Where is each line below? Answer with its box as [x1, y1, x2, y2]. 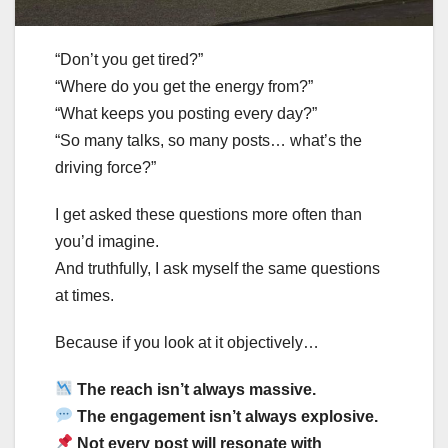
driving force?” [55, 158, 156, 176]
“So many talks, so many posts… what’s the [55, 131, 362, 149]
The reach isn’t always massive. [77, 380, 317, 398]
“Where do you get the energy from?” [55, 77, 313, 95]
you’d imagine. [55, 232, 159, 250]
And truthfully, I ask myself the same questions [55, 259, 380, 277]
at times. [55, 286, 114, 304]
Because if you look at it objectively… [55, 333, 319, 351]
